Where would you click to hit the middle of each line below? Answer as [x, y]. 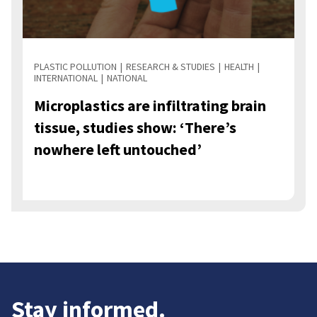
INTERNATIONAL [66, 78]
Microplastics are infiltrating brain [150, 106]
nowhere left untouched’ [118, 150]
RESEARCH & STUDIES [171, 67]
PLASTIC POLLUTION [75, 67]
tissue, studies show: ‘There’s [135, 128]
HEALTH [239, 67]
